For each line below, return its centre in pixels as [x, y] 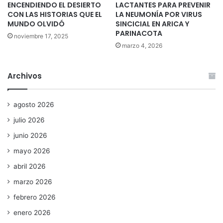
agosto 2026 [34, 105]
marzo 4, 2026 [142, 46]
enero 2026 [32, 213]
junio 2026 [30, 136]
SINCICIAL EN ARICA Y [152, 24]
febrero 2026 [35, 197]
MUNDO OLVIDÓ [36, 24]
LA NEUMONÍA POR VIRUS [159, 15]
